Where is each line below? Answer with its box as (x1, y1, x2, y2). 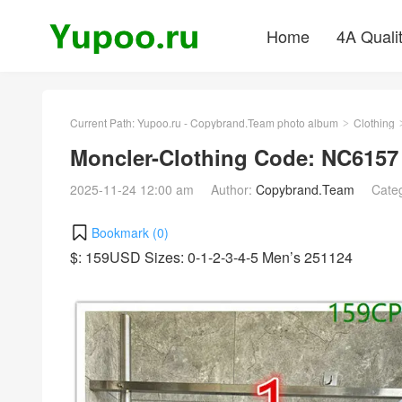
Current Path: (70, 115, 137, 130)
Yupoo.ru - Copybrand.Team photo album (137, 115, 338, 130)
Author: (211, 180, 256, 198)
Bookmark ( (92, 223, 157, 241)
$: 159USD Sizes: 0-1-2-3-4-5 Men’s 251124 (70, 246, 353, 267)
